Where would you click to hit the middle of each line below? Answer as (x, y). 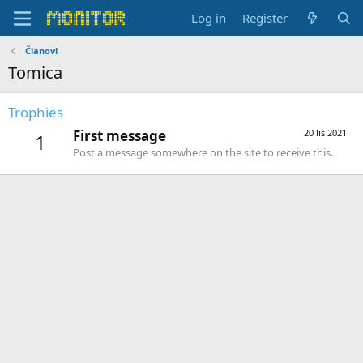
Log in (209, 18)
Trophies (36, 112)
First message (120, 136)
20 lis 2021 (325, 133)
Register (265, 18)
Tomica (35, 73)
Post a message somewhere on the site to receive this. (203, 153)
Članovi (41, 51)
